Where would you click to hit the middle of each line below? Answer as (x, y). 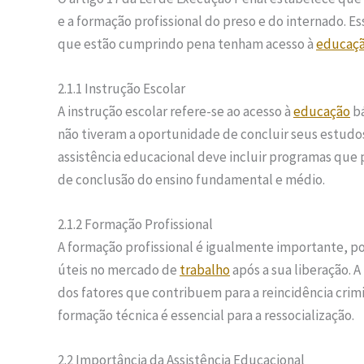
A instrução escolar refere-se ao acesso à (175, 112)
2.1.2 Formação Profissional (135, 225)
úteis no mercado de (119, 270)
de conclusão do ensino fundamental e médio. (191, 180)
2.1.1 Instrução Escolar (121, 89)
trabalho (205, 270)
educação (322, 112)
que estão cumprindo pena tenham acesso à (187, 43)
